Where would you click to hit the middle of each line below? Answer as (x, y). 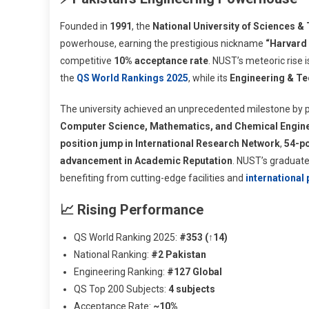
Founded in (85, 26)
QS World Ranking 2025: (127, 237)
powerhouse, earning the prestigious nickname (163, 43)
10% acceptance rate (161, 60)
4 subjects (192, 289)
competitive (87, 60)
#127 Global (195, 271)
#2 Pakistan (179, 254)
